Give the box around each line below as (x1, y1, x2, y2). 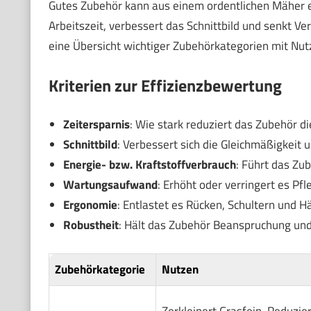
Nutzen (161, 260, 199, 278)
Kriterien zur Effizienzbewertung (48, 72, 282, 98)
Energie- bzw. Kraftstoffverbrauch (62, 155, 236, 174)
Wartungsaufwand (62, 176, 158, 194)
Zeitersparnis (62, 115, 130, 134)
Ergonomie (62, 196, 117, 215)
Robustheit (62, 216, 119, 235)
